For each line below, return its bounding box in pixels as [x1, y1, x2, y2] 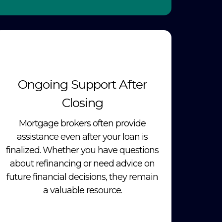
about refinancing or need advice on [10, 158, 155, 169]
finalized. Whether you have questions [6, 145, 159, 156]
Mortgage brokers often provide [19, 118, 146, 129]
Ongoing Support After [18, 77, 147, 92]
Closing [61, 95, 103, 111]
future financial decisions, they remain [6, 171, 158, 183]
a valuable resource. [43, 185, 122, 196]
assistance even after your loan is [17, 131, 148, 143]
